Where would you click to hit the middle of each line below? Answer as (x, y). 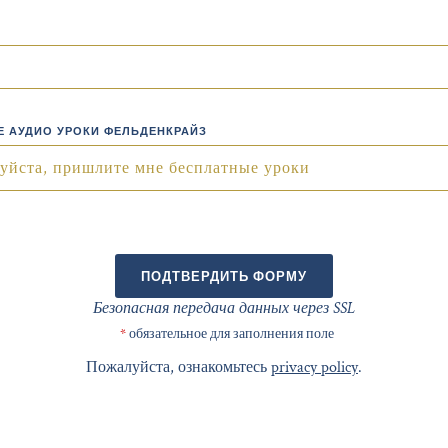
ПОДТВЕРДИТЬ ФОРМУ (224, 276)
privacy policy (314, 368)
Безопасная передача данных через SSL (224, 309)
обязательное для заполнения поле (229, 334)
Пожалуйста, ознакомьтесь (178, 368)
